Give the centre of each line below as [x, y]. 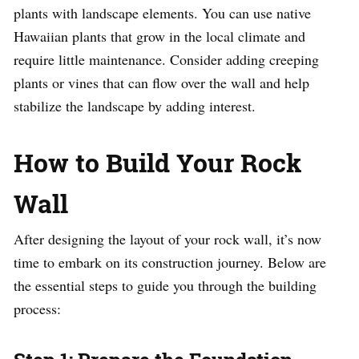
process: [37, 309]
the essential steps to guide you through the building [165, 286]
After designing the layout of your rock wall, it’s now [167, 239]
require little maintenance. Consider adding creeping [166, 60]
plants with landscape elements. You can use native [162, 13]
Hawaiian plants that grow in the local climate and [159, 36]
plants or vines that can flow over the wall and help [161, 83]
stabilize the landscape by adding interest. [135, 106]
